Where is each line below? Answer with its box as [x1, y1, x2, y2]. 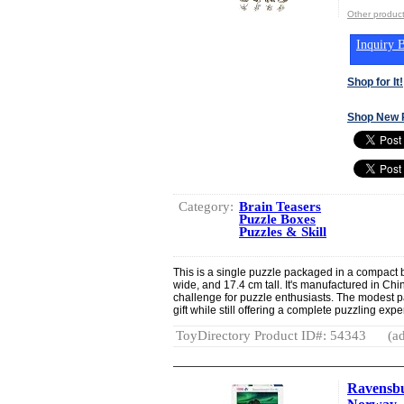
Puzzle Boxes [239, 211, 316, 226]
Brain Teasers [239, 198, 321, 214]
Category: [179, 198, 234, 214]
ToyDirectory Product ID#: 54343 [176, 327, 366, 343]
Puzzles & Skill [239, 224, 326, 239]
